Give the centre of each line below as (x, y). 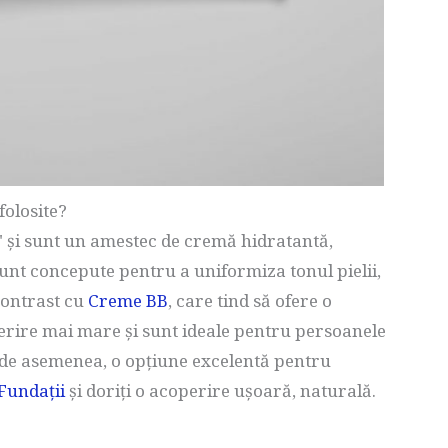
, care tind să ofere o (250, 300)
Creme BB (128, 300)
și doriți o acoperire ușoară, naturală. (220, 390)
